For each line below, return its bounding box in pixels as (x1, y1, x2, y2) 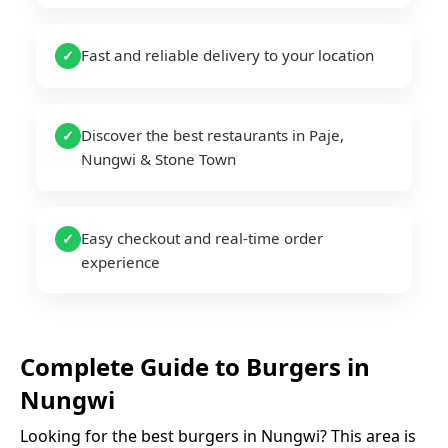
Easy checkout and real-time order (81, 227, 324, 248)
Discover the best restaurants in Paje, (81, 125, 345, 146)
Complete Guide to (20, 349, 246, 383)
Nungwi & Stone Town (81, 149, 237, 170)
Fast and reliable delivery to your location (81, 44, 375, 65)
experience (81, 251, 161, 272)
